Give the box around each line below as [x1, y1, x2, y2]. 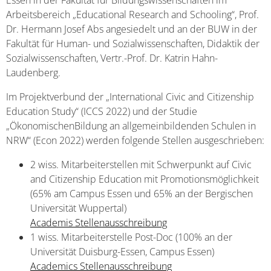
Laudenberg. [6, 66, 60, 79]
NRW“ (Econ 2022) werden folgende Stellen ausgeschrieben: [6, 134, 264, 147]
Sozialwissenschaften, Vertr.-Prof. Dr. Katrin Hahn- [6, 51, 218, 65]
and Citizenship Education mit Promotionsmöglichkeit [30, 172, 259, 186]
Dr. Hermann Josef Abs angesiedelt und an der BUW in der [6, 22, 257, 36]
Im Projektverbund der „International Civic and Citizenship [6, 90, 254, 103]
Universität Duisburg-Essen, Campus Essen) [30, 245, 214, 258]
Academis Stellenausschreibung [30, 216, 167, 229]
